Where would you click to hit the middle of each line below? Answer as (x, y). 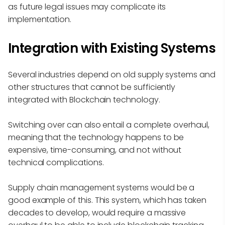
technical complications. (56, 163)
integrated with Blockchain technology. (85, 100)
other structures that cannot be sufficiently (92, 87)
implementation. (40, 20)
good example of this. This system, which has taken (107, 200)
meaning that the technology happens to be (96, 138)
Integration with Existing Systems (112, 48)
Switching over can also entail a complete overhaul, (109, 125)
